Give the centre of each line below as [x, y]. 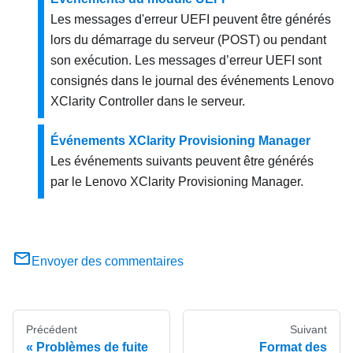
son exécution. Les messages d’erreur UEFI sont [186, 61]
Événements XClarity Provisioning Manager [180, 141]
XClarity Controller [102, 102]
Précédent [52, 330]
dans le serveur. [199, 102]
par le [68, 182]
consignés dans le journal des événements [171, 81]
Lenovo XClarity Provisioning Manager [193, 182]
